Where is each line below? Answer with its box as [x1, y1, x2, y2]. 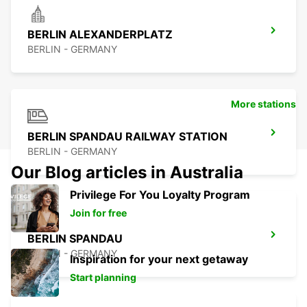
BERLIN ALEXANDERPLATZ [27, 27, 173, 42]
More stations [231, 98, 296, 110]
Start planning [70, 271, 136, 284]
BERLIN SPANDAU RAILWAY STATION [27, 130, 228, 144]
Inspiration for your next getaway [70, 252, 248, 267]
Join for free [70, 207, 127, 219]
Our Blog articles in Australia [11, 162, 243, 183]
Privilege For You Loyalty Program [70, 188, 250, 202]
